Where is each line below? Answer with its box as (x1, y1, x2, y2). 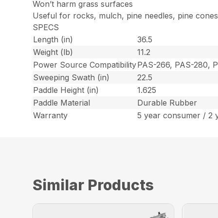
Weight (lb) (33, 47, 73, 57)
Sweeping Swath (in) (33, 73, 110, 83)
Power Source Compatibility (33, 60, 137, 70)
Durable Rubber (137, 98, 198, 108)
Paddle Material (33, 98, 91, 108)
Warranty (33, 110, 68, 121)
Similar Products (33, 176, 154, 194)
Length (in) (33, 35, 73, 45)
